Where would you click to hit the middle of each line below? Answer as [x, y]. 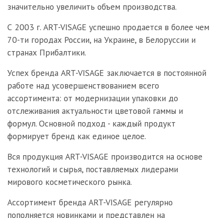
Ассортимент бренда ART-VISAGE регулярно [90, 202]
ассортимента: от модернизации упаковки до [93, 98]
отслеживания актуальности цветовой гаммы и [95, 111]
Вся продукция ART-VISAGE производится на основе [105, 156]
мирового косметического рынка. [70, 182]
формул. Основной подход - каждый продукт [91, 123]
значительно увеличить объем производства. [92, 7]
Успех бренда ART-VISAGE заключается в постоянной [107, 73]
